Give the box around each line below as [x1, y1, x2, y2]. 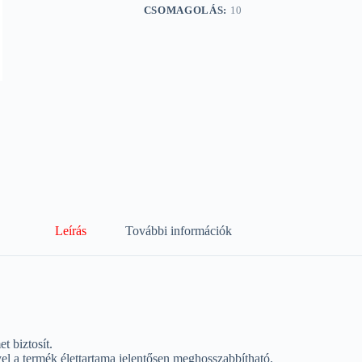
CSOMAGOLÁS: [143, 4, 230, 17]
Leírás [55, 224, 87, 238]
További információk [125, 224, 233, 238]
